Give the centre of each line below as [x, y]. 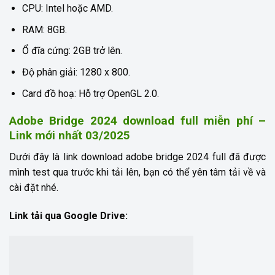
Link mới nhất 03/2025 [70, 136]
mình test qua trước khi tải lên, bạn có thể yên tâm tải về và [137, 172]
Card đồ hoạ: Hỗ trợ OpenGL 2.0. [90, 93]
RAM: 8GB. [44, 29]
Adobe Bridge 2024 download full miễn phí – [137, 121]
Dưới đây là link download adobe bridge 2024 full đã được [137, 157]
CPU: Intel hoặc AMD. [67, 9]
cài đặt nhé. [34, 187]
